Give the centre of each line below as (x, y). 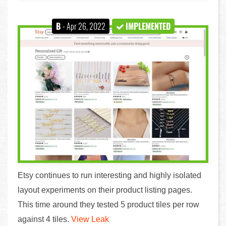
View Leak (90, 219)
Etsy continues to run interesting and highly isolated (109, 175)
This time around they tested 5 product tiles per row (108, 204)
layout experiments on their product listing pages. (105, 190)
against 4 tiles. (44, 219)
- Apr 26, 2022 (84, 26)
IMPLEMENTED (148, 26)
